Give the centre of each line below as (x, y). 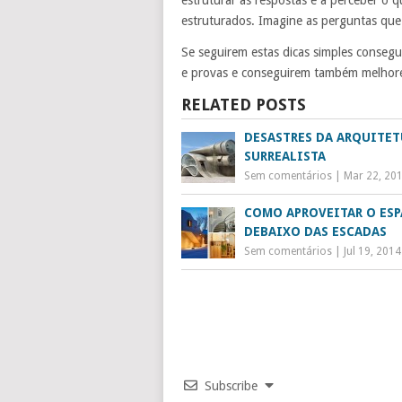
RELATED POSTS (244, 104)
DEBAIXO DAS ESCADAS (315, 231)
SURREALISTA (285, 156)
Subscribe (231, 385)
